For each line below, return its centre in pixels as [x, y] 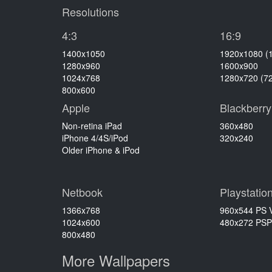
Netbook [82, 192]
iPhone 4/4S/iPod [95, 138]
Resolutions [90, 12]
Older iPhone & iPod [101, 150]
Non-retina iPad [92, 126]
